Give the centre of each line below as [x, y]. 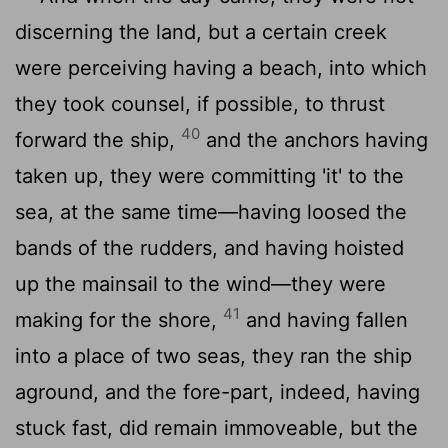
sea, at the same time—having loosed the [211, 211]
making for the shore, [119, 319]
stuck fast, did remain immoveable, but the [216, 427]
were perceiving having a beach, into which [221, 67]
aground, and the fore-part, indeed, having [217, 391]
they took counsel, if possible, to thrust [200, 103]
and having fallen [324, 319]
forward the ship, [98, 139]
